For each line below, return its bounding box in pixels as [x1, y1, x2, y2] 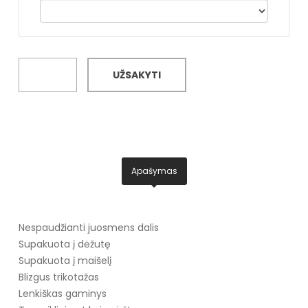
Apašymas [131, 164, 177, 177]
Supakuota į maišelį [18, 253, 111, 267]
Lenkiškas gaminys [18, 286, 107, 300]
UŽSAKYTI [112, 67, 161, 82]
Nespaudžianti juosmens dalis [18, 220, 159, 234]
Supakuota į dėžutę [18, 236, 111, 251]
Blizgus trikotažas [18, 269, 99, 284]
